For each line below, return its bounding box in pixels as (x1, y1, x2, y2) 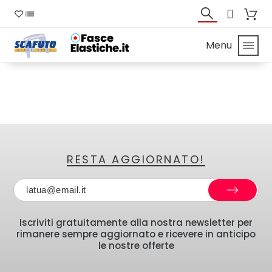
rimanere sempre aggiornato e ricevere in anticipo (16, 227, 256, 240)
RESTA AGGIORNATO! (67, 151, 205, 167)
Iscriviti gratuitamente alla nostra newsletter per (19, 216, 253, 229)
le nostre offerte (98, 239, 174, 252)
